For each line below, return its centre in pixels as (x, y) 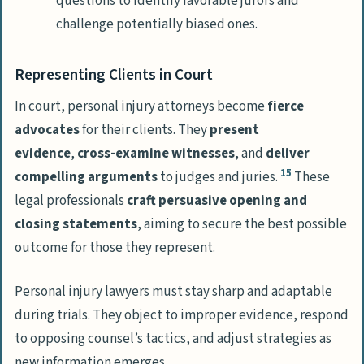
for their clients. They (145, 130)
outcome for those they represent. (115, 248)
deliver (288, 154)
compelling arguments (86, 178)
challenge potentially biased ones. (157, 25)
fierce (286, 107)
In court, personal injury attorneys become (141, 107)
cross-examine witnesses (156, 154)
